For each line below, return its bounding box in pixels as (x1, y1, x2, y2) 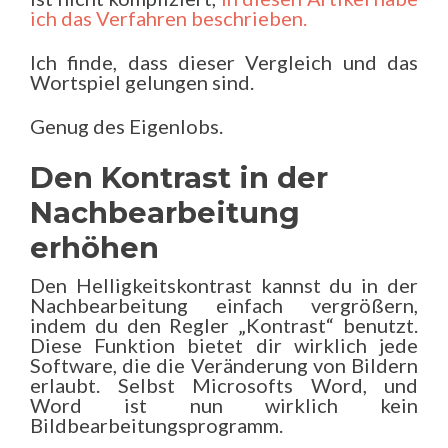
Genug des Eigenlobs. (30, 114, 223, 138)
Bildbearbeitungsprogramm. (30, 413, 283, 437)
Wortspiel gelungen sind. (30, 70, 254, 94)
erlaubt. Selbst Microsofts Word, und (30, 373, 418, 397)
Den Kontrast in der (30, 160, 328, 195)
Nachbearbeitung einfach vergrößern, (30, 293, 418, 317)
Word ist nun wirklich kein (30, 393, 418, 417)
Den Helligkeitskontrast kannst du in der (30, 273, 418, 297)
